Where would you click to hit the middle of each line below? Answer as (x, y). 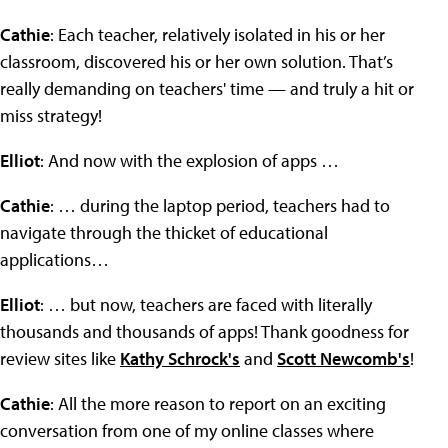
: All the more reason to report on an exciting (218, 403)
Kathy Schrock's (180, 358)
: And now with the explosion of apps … (189, 160)
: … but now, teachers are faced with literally (206, 304)
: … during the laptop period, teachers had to (220, 205)
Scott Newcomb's (343, 358)
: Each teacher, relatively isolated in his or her (217, 34)
